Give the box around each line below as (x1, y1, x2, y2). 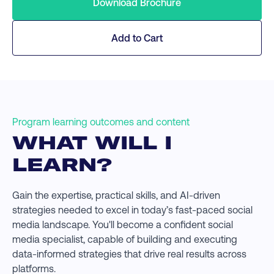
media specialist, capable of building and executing (12, 232, 237, 245)
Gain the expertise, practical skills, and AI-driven (12, 188, 220, 201)
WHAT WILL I (12, 130, 172, 154)
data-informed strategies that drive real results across (12, 247, 246, 259)
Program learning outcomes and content (12, 115, 190, 127)
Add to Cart (111, 31, 163, 43)
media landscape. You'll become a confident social (12, 218, 233, 230)
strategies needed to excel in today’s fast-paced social (12, 203, 253, 215)
